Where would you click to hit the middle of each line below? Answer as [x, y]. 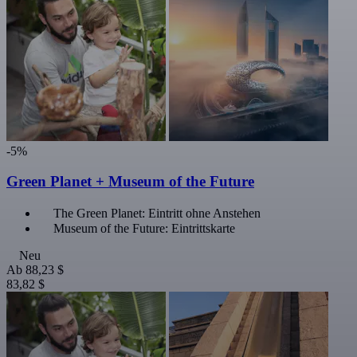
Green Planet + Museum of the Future [130, 182]
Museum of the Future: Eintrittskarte [144, 229]
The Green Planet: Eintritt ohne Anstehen [157, 214]
